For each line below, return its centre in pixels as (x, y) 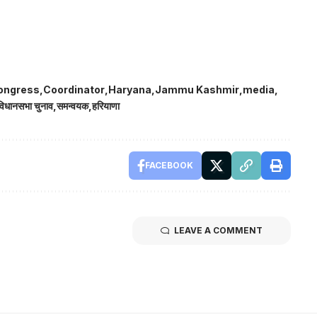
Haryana (130, 89)
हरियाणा (106, 105)
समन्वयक (73, 105)
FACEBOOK (169, 165)
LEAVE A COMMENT (218, 230)
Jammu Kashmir (197, 89)
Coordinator (74, 89)
